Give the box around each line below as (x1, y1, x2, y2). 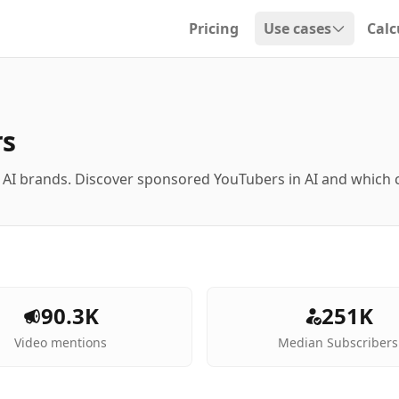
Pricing (189, 19, 239, 38)
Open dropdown (263, 30, 378, 51)
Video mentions (14, 334, 108, 351)
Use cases (264, 19, 331, 38)
